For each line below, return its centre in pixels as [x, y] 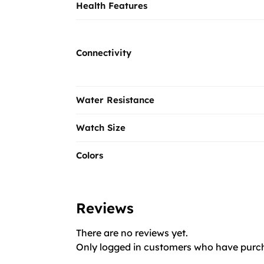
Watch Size [101, 127]
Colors [90, 155]
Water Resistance [115, 100]
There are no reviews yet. [132, 232]
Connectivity [104, 52]
